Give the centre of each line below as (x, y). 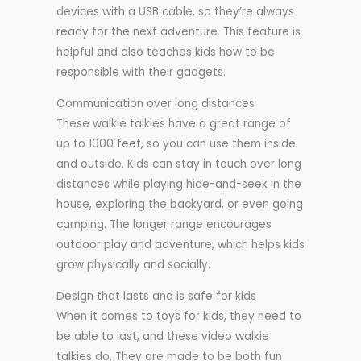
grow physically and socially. (133, 265)
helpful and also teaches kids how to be (166, 52)
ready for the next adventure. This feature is (178, 32)
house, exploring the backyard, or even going (180, 205)
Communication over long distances (156, 104)
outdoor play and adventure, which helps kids (180, 245)
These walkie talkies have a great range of (174, 124)
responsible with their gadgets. (141, 73)
